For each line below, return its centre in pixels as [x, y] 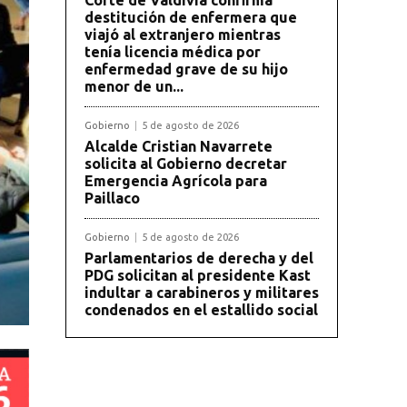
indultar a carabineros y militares [202, 292]
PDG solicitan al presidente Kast [198, 275]
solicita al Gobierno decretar [186, 163]
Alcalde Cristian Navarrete [179, 146]
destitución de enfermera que [191, 17]
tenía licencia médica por [173, 51]
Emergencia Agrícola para [176, 180]
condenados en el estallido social [201, 309]
